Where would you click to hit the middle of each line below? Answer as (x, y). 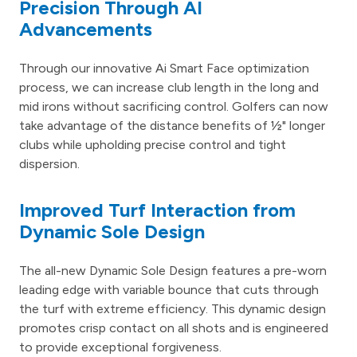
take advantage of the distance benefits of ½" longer (172, 126)
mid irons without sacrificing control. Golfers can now (174, 107)
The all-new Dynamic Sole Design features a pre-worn (173, 271)
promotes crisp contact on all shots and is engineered (174, 328)
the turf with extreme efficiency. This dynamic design (173, 309)
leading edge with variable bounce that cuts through (169, 290)
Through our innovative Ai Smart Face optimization (164, 69)
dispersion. (49, 164)
